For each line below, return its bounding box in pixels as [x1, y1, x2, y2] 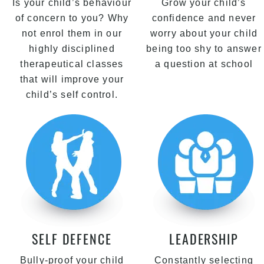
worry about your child [150, 28, 258, 38]
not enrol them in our [21, 28, 123, 38]
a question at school [155, 59, 253, 69]
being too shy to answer [146, 44, 262, 54]
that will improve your [19, 74, 124, 84]
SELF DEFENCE [31, 229, 113, 248]
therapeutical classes [20, 59, 124, 69]
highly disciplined [29, 44, 115, 54]
